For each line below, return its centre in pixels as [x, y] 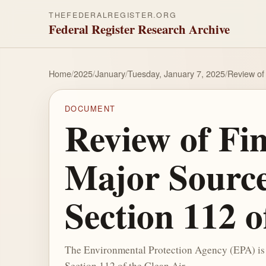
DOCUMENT [90, 109]
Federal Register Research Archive [139, 29]
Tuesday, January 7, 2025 [176, 73]
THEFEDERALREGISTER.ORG [113, 15]
